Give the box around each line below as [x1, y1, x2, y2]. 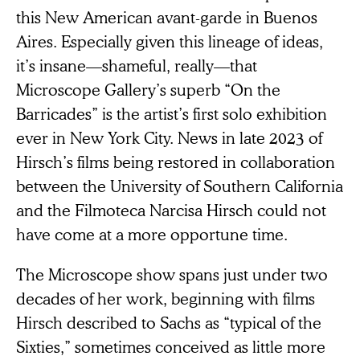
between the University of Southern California [16, 174, 343, 196]
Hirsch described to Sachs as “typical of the [16, 311, 321, 333]
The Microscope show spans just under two [16, 263, 328, 284]
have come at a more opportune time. [16, 223, 288, 244]
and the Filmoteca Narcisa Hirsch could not [16, 198, 326, 220]
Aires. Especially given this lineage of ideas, [16, 30, 323, 51]
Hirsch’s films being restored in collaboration [16, 150, 335, 172]
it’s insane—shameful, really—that [16, 54, 257, 76]
